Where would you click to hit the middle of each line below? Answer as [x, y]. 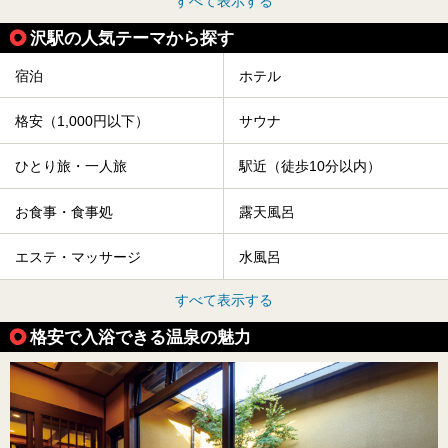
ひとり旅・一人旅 [71, 166]
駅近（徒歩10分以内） [310, 166]
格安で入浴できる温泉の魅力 [140, 336]
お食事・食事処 [64, 211]
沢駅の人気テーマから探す [132, 38]
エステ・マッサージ [78, 257]
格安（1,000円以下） [82, 121]
